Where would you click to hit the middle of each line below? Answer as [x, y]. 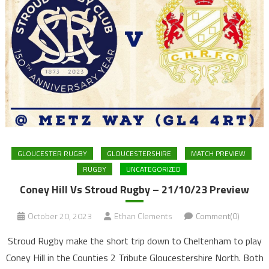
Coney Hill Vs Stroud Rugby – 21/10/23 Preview [134, 189]
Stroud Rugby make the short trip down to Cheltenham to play [134, 240]
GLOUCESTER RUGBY [52, 153]
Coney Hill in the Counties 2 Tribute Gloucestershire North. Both [134, 257]
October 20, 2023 [60, 216]
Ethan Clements [143, 216]
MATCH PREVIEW [218, 153]
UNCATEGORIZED [153, 169]
